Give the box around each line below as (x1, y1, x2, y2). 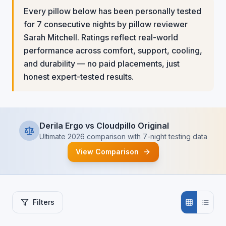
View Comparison (75, 147, 139, 156)
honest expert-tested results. (24, 72, 134, 82)
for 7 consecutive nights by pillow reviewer (24, 19, 188, 29)
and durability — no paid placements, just (24, 59, 180, 69)
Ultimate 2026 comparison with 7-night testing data (39, 132, 207, 141)
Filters (33, 198, 54, 206)
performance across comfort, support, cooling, (24, 45, 202, 55)
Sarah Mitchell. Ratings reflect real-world (24, 32, 178, 42)
